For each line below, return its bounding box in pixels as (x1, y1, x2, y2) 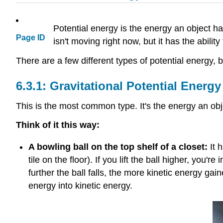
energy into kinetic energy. (28, 180, 132, 191)
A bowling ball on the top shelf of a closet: (28, 141, 208, 152)
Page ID (16, 33, 45, 42)
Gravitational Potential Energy (50, 79, 221, 93)
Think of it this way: (16, 120, 100, 130)
